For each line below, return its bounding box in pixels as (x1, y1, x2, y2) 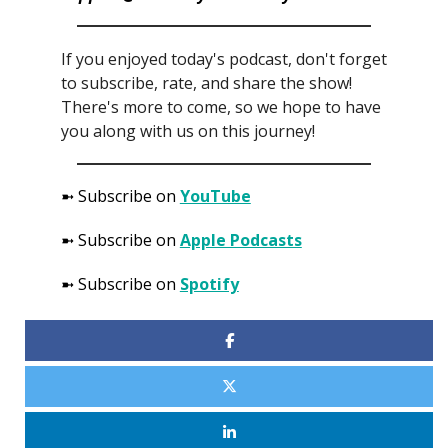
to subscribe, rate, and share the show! (60, 71, 352, 94)
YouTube (179, 184, 251, 207)
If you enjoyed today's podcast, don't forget (60, 47, 387, 70)
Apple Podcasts (179, 228, 302, 251)
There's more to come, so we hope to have (60, 95, 381, 118)
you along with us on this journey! (60, 119, 315, 142)
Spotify (179, 272, 239, 295)
